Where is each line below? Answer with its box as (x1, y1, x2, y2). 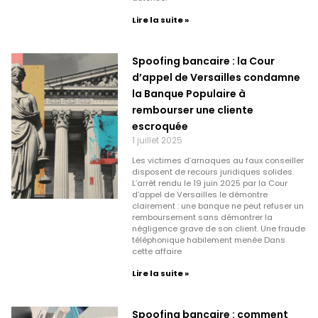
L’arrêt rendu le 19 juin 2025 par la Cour (131, 177, 287, 189)
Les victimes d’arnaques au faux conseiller (131, 154, 304, 166)
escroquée (131, 119, 188, 133)
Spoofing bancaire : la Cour (131, 53, 275, 68)
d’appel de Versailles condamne (131, 70, 300, 84)
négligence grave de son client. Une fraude (131, 222, 305, 234)
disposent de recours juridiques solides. (131, 165, 294, 177)
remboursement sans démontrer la (131, 211, 273, 223)
